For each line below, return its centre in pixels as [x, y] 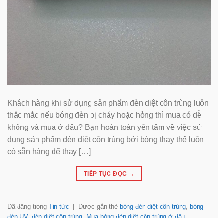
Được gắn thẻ [99, 206]
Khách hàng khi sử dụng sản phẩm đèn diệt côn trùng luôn [108, 103]
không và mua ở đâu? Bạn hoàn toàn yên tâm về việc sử [105, 127]
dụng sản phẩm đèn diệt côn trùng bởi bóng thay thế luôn [106, 139]
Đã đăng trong [28, 206]
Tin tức [59, 206]
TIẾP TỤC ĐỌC [106, 173]
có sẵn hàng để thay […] [49, 151]
